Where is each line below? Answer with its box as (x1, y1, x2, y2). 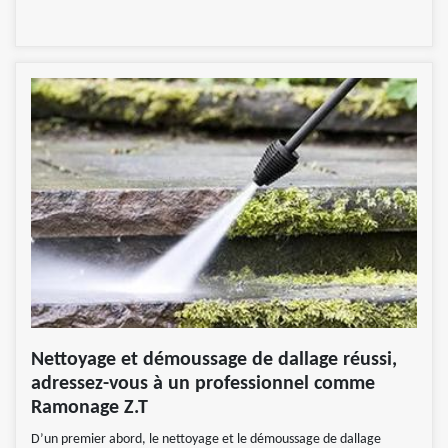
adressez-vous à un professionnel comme (31, 374, 375, 395)
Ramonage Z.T (31, 398, 153, 419)
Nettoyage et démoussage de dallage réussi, (31, 350, 397, 371)
